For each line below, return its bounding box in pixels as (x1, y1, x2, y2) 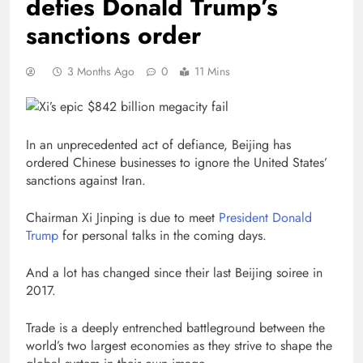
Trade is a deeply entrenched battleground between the (26, 318, 325, 337)
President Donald (219, 208, 312, 227)
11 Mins (194, 63, 230, 79)
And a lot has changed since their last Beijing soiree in (26, 263, 322, 282)
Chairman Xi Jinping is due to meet (26, 208, 219, 227)
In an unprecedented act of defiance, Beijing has (26, 135, 291, 154)
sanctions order (26, 18, 201, 53)
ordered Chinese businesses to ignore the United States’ (26, 153, 327, 172)
